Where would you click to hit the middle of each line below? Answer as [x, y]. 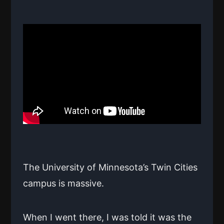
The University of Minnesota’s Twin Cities [110, 167]
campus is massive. [63, 183]
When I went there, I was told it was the [107, 217]
